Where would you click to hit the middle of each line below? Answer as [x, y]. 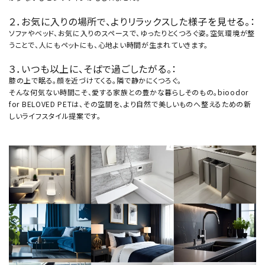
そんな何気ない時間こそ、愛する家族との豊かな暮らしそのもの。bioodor [129, 92]
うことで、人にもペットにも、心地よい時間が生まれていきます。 [109, 44]
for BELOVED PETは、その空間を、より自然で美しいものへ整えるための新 [130, 104]
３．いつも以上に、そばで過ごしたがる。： [93, 68]
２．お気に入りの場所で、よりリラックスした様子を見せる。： [132, 21]
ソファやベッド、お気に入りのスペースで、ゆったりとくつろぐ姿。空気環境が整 [132, 33]
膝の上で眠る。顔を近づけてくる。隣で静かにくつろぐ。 [96, 80]
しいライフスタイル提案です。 [55, 115]
